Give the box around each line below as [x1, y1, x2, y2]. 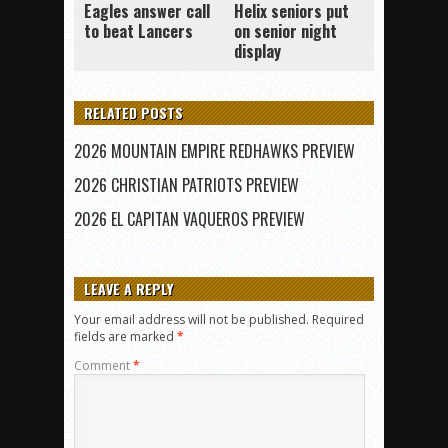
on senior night [234, 19, 337, 44]
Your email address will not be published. [74, 311, 309, 329]
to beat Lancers [84, 19, 193, 44]
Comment [74, 357, 133, 375]
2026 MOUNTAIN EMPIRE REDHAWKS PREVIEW [74, 139, 355, 164]
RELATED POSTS [84, 102, 183, 124]
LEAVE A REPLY [84, 278, 173, 300]
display [234, 39, 281, 64]
